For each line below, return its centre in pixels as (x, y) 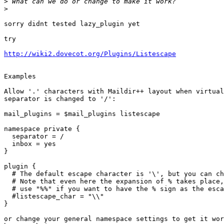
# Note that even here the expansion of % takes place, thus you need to (8, 181)
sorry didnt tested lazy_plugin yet (72, 24)
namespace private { (42, 129)
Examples (20, 76)
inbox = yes (8, 144)
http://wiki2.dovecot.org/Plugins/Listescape (90, 54)
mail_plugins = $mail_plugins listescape (82, 114)
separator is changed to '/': (60, 99)
